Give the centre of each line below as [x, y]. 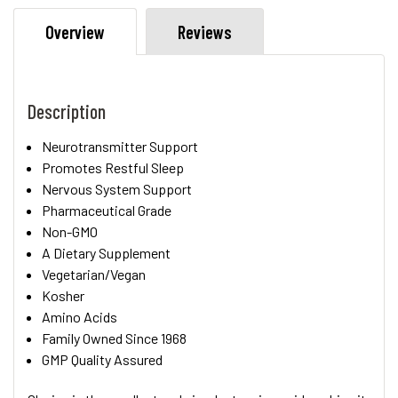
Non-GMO [70, 231]
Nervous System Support [117, 188]
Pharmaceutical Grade [107, 210]
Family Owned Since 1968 [115, 338]
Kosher [64, 295]
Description [67, 111]
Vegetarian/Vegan [94, 274]
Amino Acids [80, 316]
